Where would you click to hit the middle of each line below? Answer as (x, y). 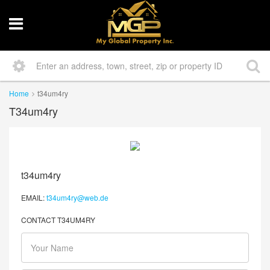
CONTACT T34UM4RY (58, 219)
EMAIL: (33, 197)
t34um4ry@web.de (77, 197)
